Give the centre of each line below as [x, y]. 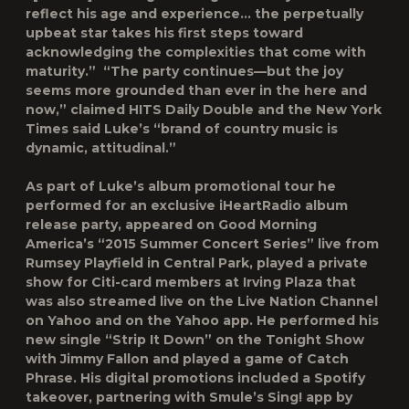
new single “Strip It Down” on [131, 340]
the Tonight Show [301, 340]
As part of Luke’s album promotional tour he [181, 186]
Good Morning [267, 225]
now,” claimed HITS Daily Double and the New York [204, 110]
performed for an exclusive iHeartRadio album [187, 205]
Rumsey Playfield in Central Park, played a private [197, 263]
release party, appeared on [122, 225]
